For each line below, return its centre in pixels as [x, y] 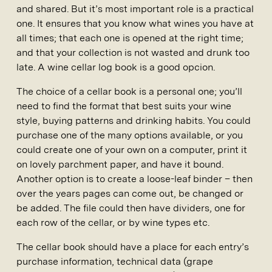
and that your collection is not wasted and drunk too [133, 53]
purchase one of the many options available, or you [130, 135]
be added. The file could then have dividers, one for [131, 208]
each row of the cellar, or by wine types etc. [113, 223]
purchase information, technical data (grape [115, 261]
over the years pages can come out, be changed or [130, 193]
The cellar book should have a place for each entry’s [133, 247]
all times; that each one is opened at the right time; [130, 38]
